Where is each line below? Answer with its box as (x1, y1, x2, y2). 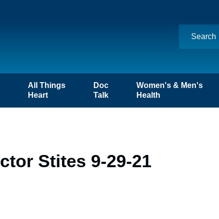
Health (136, 91, 161, 99)
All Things (27, 81, 66, 89)
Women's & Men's (136, 81, 203, 89)
